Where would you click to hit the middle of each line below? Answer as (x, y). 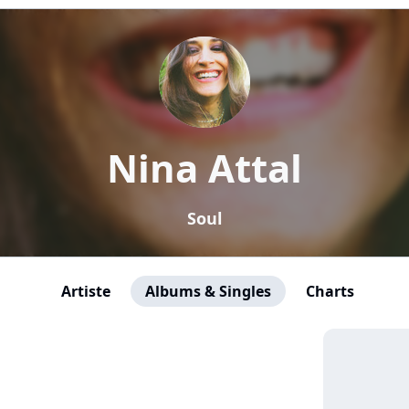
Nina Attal (204, 168)
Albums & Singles (208, 291)
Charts (330, 291)
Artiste (85, 291)
